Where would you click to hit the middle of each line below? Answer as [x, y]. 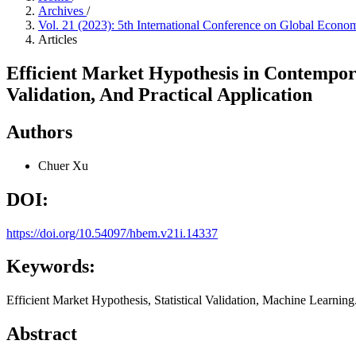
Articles [58, 39]
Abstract [42, 334]
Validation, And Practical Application [159, 94]
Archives [62, 11]
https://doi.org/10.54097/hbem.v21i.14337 [112, 233]
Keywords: [51, 267]
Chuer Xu [63, 165]
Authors [39, 132]
